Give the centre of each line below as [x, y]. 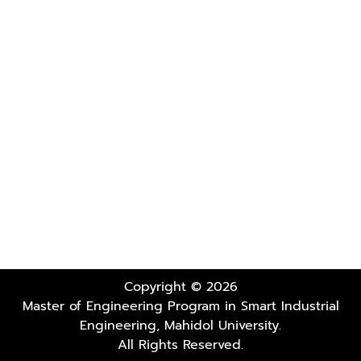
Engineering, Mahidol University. [180, 326]
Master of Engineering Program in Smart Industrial [180, 306]
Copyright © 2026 [180, 287]
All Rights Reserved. [180, 345]
